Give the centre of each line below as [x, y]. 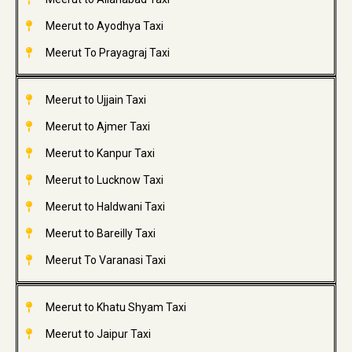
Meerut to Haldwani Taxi [105, 207]
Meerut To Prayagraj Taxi [107, 53]
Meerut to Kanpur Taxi [100, 154]
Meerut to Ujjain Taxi [95, 100]
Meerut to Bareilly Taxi [100, 234]
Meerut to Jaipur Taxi [98, 334]
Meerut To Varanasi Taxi [105, 260]
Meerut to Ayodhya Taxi [104, 26]
